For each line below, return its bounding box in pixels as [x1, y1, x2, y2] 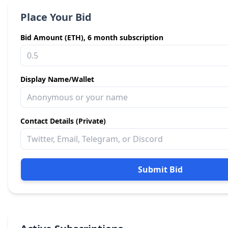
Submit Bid [138, 164, 183, 175]
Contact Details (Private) [20, 116, 106, 126]
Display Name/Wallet [20, 74, 94, 84]
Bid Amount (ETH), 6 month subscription [20, 33, 163, 42]
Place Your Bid [20, 10, 92, 24]
